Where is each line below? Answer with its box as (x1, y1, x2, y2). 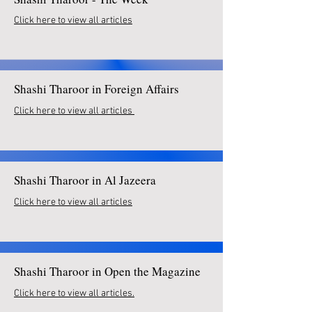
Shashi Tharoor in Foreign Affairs (14, 81, 179, 97)
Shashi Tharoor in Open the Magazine (14, 263, 205, 279)
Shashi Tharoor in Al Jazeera (14, 172, 160, 188)
